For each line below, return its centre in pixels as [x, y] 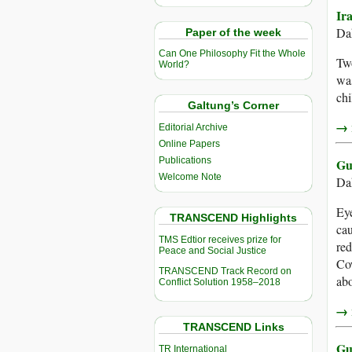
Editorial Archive [193, 128]
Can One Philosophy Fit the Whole [232, 54]
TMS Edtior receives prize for [220, 240]
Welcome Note [190, 177]
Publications [185, 161]
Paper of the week [233, 32]
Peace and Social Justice [213, 251]
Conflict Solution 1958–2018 [220, 282]
